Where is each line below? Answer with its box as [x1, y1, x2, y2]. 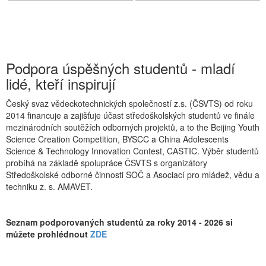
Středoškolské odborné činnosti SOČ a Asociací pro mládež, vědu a [6, 169, 259, 180]
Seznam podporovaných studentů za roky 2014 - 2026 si [6, 216, 233, 228]
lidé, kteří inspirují [6, 73, 116, 94]
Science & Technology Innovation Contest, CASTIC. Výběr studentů [6, 145, 259, 157]
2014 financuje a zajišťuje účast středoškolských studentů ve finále [6, 109, 255, 121]
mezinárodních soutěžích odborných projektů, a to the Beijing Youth [6, 121, 259, 133]
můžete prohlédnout [6, 228, 90, 240]
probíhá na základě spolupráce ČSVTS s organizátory [6, 157, 207, 169]
